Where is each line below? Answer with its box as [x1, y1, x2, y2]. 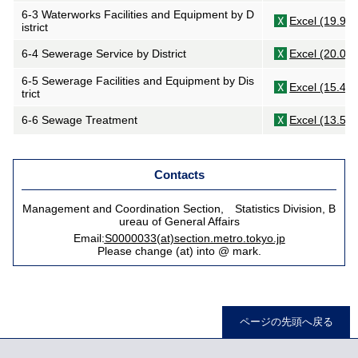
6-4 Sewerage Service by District [21, 47, 186, 60]
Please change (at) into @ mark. [97, 245, 261, 257]
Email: [73, 232, 105, 245]
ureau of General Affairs [118, 215, 240, 228]
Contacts [153, 168, 205, 181]
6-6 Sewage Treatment [21, 113, 137, 126]
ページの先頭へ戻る [239, 316, 333, 328]
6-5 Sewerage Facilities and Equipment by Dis [21, 74, 254, 87]
